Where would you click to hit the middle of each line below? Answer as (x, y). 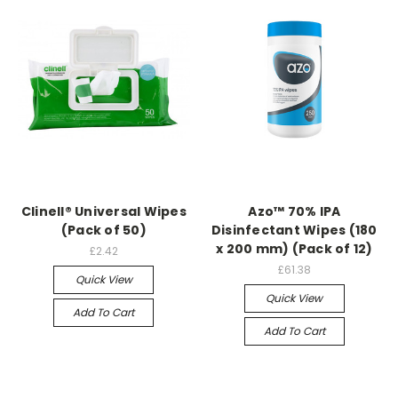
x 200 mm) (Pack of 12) (295, 248)
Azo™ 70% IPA (295, 211)
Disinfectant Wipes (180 (294, 230)
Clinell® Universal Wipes (103, 211)
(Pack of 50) (103, 230)
